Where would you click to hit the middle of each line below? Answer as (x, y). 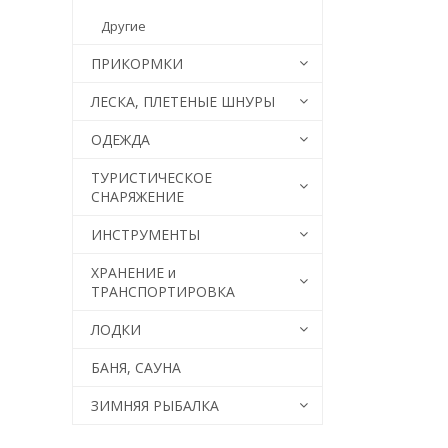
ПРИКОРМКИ (137, 63)
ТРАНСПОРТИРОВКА (163, 291)
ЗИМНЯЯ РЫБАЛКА (155, 405)
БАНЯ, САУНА (136, 367)
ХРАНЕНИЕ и (133, 272)
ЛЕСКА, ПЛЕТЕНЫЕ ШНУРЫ (183, 101)
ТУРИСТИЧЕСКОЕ (151, 177)
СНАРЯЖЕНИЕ (137, 196)
